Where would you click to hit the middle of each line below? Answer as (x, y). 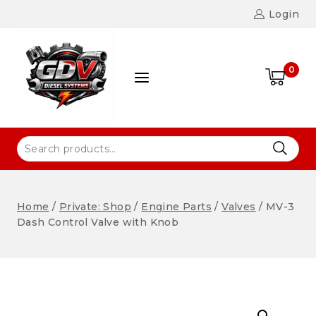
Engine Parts (177, 206)
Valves (239, 206)
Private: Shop (95, 206)
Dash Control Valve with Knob (98, 222)
